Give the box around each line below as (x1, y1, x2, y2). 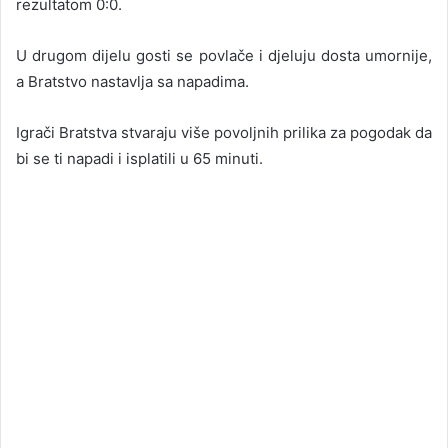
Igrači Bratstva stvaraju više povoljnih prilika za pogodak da (16, 122, 432, 142)
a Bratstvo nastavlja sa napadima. (16, 71, 249, 91)
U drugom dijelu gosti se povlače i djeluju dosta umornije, (16, 45, 432, 65)
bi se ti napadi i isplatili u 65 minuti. (16, 148, 263, 168)
